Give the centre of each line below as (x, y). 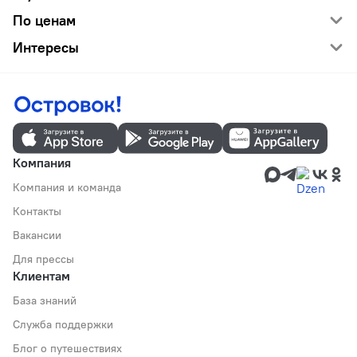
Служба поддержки (63, 325)
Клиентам (41, 276)
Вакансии (37, 235)
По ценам (44, 20)
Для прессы (43, 259)
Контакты (37, 212)
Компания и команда (67, 188)
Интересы (46, 47)
